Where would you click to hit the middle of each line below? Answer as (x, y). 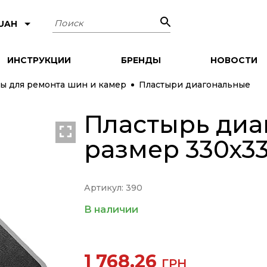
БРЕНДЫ (141, 60)
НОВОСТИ (234, 60)
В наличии (111, 209)
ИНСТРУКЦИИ (39, 60)
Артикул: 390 (113, 187)
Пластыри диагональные (194, 85)
